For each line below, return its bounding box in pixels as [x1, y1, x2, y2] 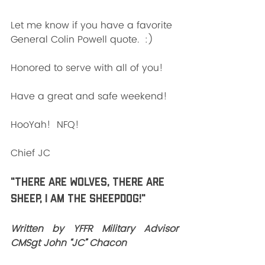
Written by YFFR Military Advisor [11, 221, 179, 237]
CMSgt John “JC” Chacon [11, 235, 127, 251]
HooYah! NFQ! [11, 117, 79, 132]
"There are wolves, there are [11, 177, 167, 188]
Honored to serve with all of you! [11, 60, 163, 76]
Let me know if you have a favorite [11, 17, 175, 33]
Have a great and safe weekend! [11, 88, 167, 104]
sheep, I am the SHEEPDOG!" [11, 193, 146, 204]
